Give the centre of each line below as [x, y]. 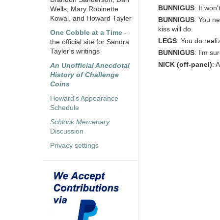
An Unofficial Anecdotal [90, 66]
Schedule [65, 108]
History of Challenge [84, 75]
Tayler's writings [75, 52]
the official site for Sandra [90, 42]
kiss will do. [176, 29]
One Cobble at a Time [86, 33]
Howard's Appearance [84, 99]
